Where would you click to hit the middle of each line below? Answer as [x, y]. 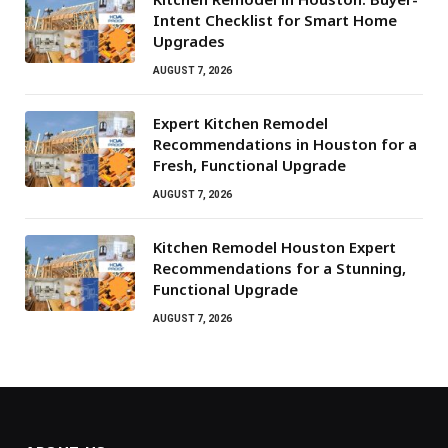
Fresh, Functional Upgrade [249, 164]
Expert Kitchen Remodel [240, 122]
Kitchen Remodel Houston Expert [274, 246]
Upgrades [189, 40]
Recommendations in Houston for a [285, 143]
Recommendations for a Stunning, [279, 267]
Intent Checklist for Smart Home [275, 19]
